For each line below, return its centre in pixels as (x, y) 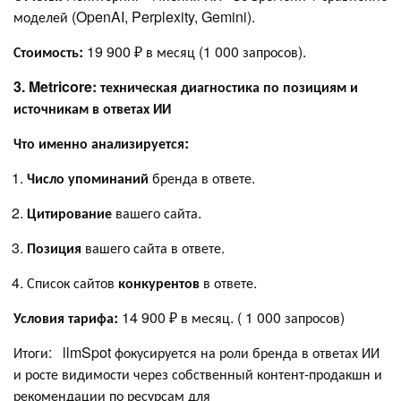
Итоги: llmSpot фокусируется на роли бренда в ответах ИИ (196, 353)
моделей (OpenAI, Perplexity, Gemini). (134, 17)
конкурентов (161, 283)
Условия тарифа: (68, 318)
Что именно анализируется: (101, 143)
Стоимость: (50, 52)
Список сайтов (73, 283)
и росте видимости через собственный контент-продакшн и (198, 374)
